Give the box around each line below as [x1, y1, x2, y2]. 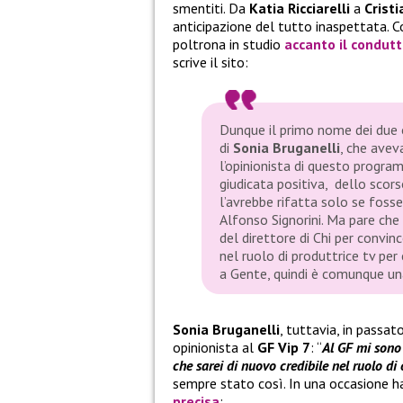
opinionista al [173, 338, 257, 357]
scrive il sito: [173, 53, 248, 72]
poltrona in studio [173, 35, 284, 54]
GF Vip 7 [257, 338, 310, 357]
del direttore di [219, 228, 313, 247]
